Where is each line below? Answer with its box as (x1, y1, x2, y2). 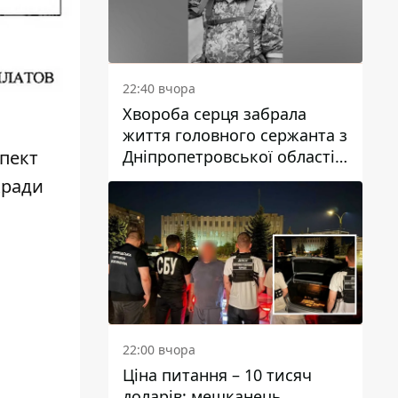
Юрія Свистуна (123, 166, 239, 188)
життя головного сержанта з (123, 123, 347, 146)
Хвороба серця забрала (123, 102, 306, 124)
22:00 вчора (123, 340, 195, 358)
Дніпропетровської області (123, 145, 335, 167)
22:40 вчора (123, 79, 195, 97)
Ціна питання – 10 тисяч (123, 363, 312, 386)
